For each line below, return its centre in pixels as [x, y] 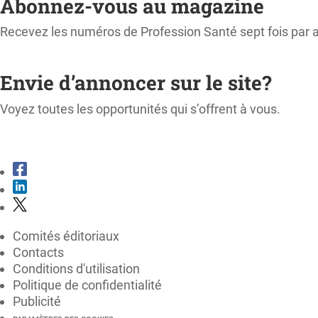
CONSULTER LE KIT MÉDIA [88, 132]
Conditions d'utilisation [76, 268]
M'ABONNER [57, 56]
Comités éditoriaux [66, 236]
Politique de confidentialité [87, 285]
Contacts [38, 252]
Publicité [37, 301]
